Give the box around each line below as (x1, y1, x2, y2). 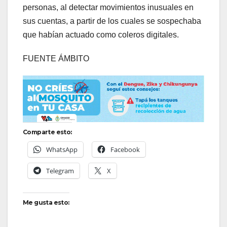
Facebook (110, 145, 140, 155)
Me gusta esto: (23, 199, 69, 207)
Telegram (46, 166, 74, 176)
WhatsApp (46, 145, 78, 155)
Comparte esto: (23, 128, 72, 136)
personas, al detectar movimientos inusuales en (23, 3, 194, 12)
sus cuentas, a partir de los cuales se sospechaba (23, 16, 201, 25)
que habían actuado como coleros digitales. (23, 30, 179, 39)
